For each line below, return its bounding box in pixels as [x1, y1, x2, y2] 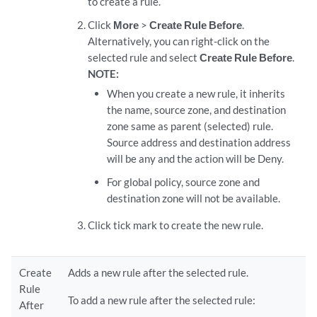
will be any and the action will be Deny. [107, 152, 284, 165]
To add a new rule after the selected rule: [68, 294, 256, 306]
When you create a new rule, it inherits [107, 87, 286, 100]
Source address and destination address [107, 136, 292, 149]
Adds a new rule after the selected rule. [68, 266, 249, 279]
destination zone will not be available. [107, 192, 281, 204]
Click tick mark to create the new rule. [87, 219, 263, 231]
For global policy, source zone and [107, 175, 260, 188]
